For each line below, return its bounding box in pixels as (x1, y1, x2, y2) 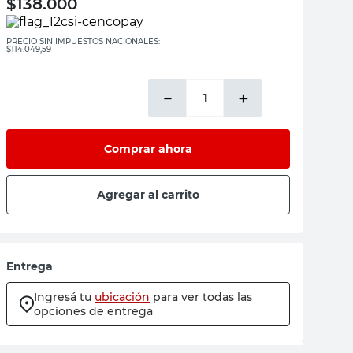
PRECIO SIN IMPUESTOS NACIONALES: (6, 36, 160, 46)
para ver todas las (153, 290, 252, 304)
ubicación (95, 290, 150, 304)
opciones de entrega (34, 304, 153, 318)
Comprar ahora (104, 141, 192, 156)
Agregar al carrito (97, 187, 199, 202)
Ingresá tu (34, 290, 91, 304)
